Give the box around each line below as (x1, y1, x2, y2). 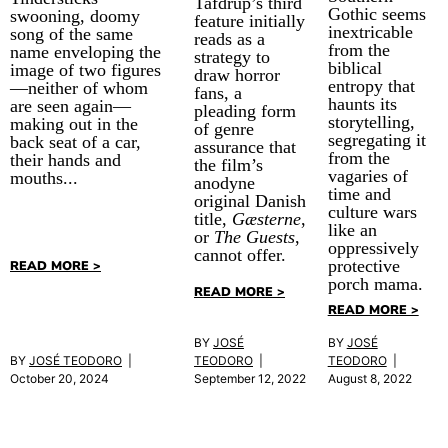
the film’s (194, 154, 263, 175)
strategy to (194, 46, 270, 67)
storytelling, (327, 112, 415, 133)
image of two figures (10, 60, 161, 81)
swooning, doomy (10, 6, 140, 27)
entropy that (327, 76, 415, 97)
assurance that (194, 136, 296, 157)
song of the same (10, 24, 133, 45)
